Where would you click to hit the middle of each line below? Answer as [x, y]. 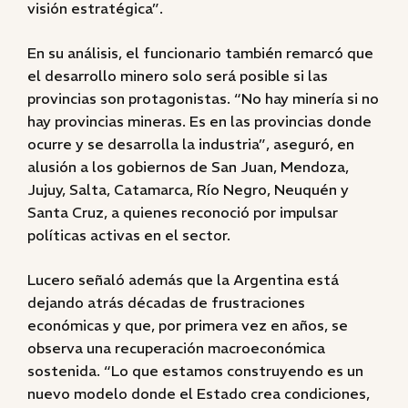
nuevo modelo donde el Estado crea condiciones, [199, 393]
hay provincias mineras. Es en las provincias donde [199, 121]
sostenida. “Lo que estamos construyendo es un [195, 371]
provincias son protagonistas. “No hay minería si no [203, 98]
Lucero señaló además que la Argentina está [183, 280]
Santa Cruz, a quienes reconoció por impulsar [183, 212]
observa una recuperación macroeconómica [176, 348]
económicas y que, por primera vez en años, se [188, 325]
